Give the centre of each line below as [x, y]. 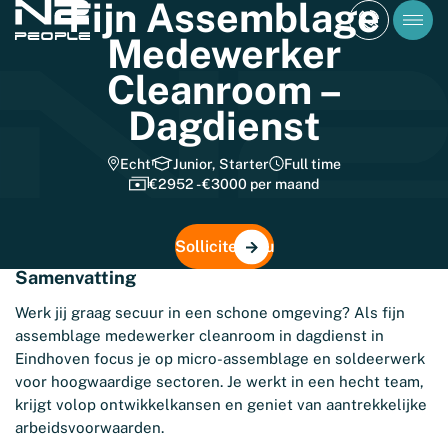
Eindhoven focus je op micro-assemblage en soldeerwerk [220, 358]
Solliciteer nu [224, 246]
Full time [313, 164]
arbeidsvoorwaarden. [89, 427]
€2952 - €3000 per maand [233, 184]
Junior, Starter [220, 164]
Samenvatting [75, 277]
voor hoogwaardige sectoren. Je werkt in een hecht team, [219, 381]
